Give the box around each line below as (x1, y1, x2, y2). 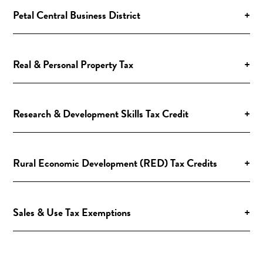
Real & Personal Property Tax (13, 56, 134, 72)
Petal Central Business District (13, 6, 141, 23)
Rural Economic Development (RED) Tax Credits (13, 154, 218, 171)
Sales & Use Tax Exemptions (13, 204, 131, 220)
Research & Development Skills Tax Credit (13, 105, 189, 122)
